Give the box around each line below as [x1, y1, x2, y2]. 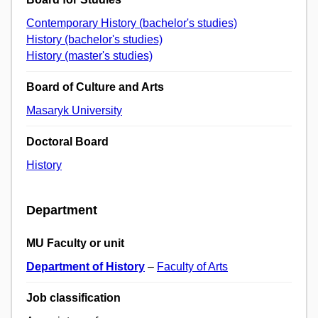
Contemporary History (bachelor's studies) [26, 16, 237, 29]
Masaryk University [26, 104, 122, 116]
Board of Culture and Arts [26, 80, 164, 93]
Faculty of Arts [157, 261, 228, 273]
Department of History [26, 261, 145, 273]
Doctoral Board [26, 135, 109, 148]
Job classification [26, 292, 121, 305]
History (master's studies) [26, 49, 153, 62]
